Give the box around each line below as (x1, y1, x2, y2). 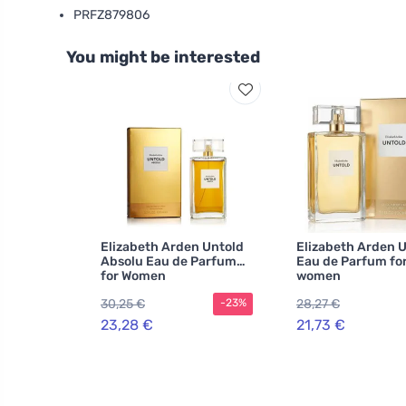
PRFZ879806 (73, 7, 150, 23)
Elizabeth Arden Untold (101, 239, 244, 255)
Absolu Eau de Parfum (101, 254, 237, 269)
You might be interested (66, 47, 260, 67)
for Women (101, 268, 166, 284)
